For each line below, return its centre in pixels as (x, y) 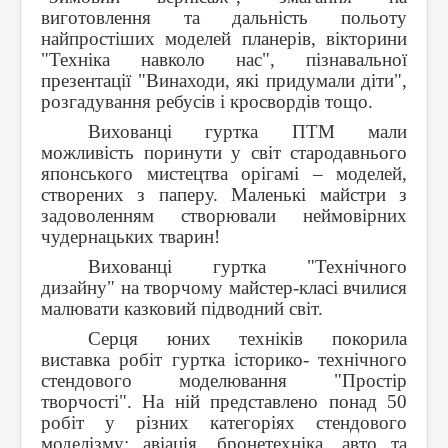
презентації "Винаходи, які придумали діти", (224, 81)
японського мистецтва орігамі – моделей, (224, 174)
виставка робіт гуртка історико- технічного (224, 360)
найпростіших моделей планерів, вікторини (224, 39)
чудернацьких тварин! (130, 237)
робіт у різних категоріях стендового (224, 423)
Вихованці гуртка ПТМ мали (247, 132)
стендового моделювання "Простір (224, 381)
